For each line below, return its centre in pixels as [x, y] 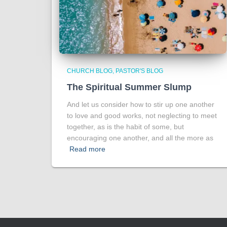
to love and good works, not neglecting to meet [142, 116]
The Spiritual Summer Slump [129, 87]
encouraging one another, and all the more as [140, 138]
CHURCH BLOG [90, 71]
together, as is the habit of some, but [125, 127]
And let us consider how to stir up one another [141, 104]
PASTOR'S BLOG [139, 71]
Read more [87, 149]
